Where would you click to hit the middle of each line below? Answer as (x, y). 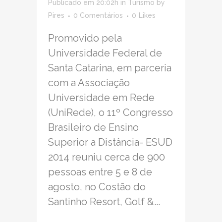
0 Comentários (98, 16)
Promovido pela (85, 38)
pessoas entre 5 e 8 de (100, 172)
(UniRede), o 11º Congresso (111, 113)
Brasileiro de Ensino (93, 128)
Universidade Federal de (105, 53)
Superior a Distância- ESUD (110, 142)
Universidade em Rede (101, 98)
